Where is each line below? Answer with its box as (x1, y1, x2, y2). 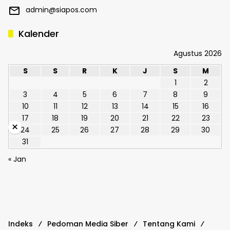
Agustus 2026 (174, 48, 222, 59)
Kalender (18, 27, 59, 41)
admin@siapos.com (26, 5, 97, 15)
